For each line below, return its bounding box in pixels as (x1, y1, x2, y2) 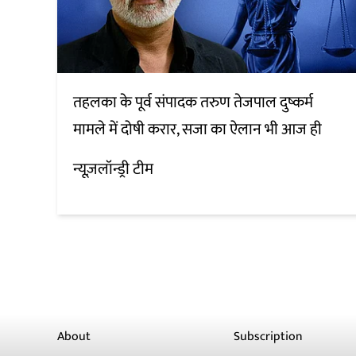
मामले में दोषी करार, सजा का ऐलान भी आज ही (73, 116, 322, 144)
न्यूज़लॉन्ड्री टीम (73, 156, 153, 184)
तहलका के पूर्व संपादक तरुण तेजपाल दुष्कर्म (73, 89, 313, 117)
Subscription (234, 326, 304, 348)
